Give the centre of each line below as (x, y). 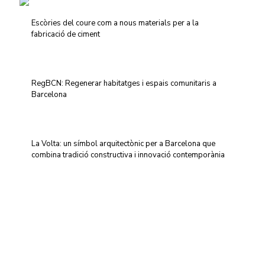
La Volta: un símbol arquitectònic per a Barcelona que (123, 143)
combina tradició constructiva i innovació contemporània (128, 155)
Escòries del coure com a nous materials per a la (115, 23)
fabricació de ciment (66, 34)
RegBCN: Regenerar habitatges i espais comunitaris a (124, 83)
